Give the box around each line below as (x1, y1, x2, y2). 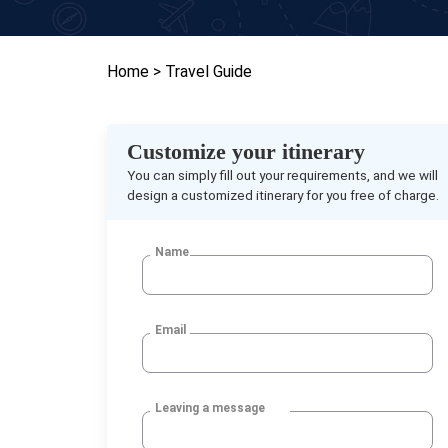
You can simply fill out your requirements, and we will (127, 167, 438, 183)
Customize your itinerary (127, 139, 365, 164)
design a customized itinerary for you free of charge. (127, 187, 439, 203)
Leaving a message (155, 401, 265, 415)
